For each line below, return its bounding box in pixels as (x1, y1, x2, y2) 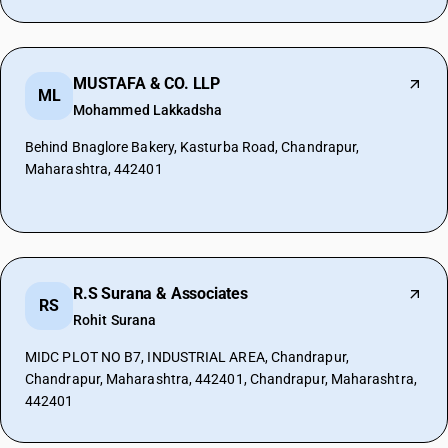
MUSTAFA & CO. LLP (73, 74, 221, 93)
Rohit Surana (73, 312, 157, 328)
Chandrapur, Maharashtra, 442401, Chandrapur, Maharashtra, (25, 371, 417, 387)
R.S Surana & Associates (73, 284, 248, 303)
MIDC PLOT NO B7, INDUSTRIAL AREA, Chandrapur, (25, 349, 349, 365)
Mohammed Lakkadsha (73, 102, 223, 118)
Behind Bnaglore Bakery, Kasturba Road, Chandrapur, (25, 139, 360, 155)
